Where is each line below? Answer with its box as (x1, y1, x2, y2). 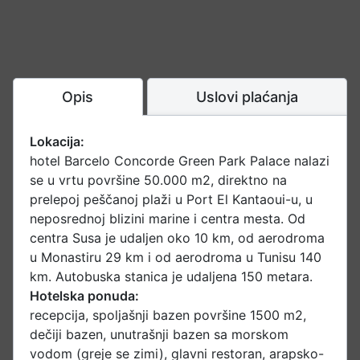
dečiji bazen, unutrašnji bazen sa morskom (30, 326, 288, 343)
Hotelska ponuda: (30, 288, 139, 305)
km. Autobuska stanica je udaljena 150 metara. (30, 268, 313, 285)
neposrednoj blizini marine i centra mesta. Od (30, 211, 305, 227)
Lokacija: (30, 133, 84, 150)
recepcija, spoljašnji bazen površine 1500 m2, (30, 307, 306, 324)
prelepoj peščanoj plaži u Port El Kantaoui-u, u (30, 191, 313, 208)
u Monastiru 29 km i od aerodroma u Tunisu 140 (30, 249, 321, 266)
